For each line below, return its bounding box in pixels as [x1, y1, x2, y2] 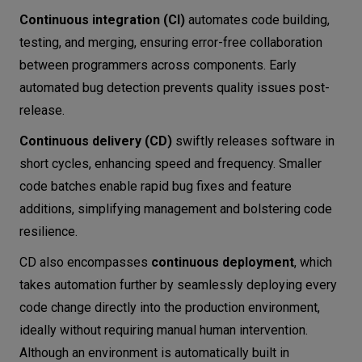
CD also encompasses [19, 255, 151, 270]
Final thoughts [37, 70, 142, 90]
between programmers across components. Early [19, 57, 297, 73]
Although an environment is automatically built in [19, 345, 289, 360]
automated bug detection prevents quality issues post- [19, 80, 330, 95]
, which [294, 255, 332, 270]
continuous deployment [151, 255, 294, 270]
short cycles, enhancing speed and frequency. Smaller [19, 156, 322, 171]
